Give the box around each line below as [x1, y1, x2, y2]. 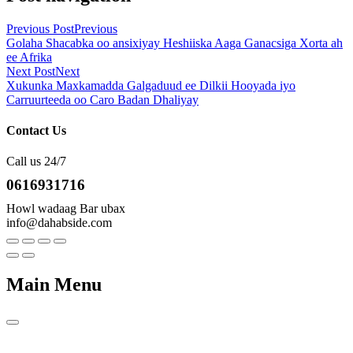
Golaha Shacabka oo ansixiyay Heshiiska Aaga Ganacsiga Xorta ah [6, 35, 343, 50]
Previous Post [6, 21, 74, 35]
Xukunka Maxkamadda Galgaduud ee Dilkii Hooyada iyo [6, 78, 295, 92]
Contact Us [6, 123, 66, 137]
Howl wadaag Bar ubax [6, 202, 125, 216]
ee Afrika [6, 50, 52, 64]
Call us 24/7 [6, 154, 66, 169]
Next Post [6, 64, 55, 78]
